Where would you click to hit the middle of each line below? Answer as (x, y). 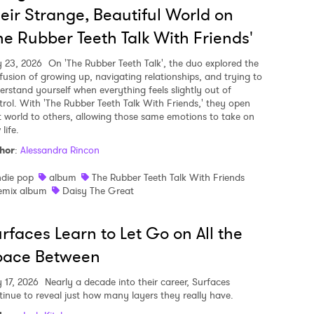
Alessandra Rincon (60, 150)
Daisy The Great (98, 191)
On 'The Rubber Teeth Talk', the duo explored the (152, 63)
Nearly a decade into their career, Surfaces (136, 282)
